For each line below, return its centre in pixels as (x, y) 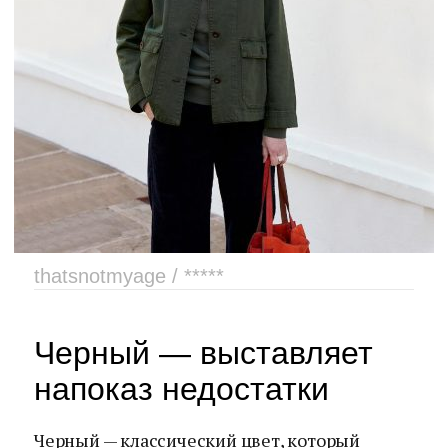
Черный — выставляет (203, 353)
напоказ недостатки (181, 389)
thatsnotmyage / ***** (129, 276)
